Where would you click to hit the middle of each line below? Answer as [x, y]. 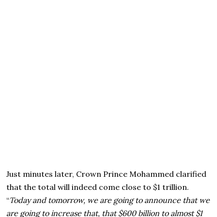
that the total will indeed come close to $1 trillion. [98, 187]
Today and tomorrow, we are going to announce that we [110, 200]
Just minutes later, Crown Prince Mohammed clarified [107, 174]
